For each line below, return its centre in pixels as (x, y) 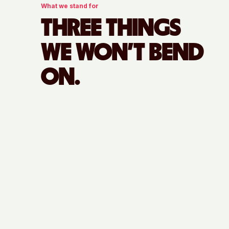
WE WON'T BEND (122, 53)
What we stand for (70, 6)
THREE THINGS (111, 28)
